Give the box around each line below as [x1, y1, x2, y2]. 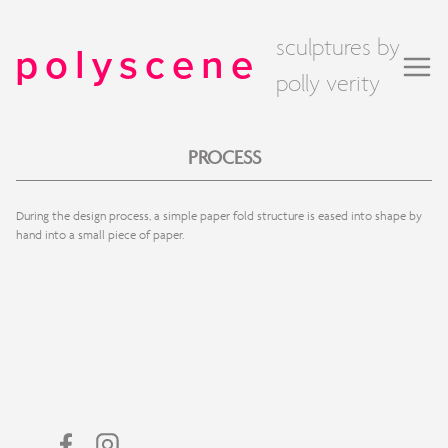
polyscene [15, 40, 260, 89]
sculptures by [276, 34, 400, 63]
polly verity [276, 70, 380, 99]
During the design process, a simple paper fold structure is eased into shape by [16, 208, 422, 223]
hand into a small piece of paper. [16, 227, 184, 242]
